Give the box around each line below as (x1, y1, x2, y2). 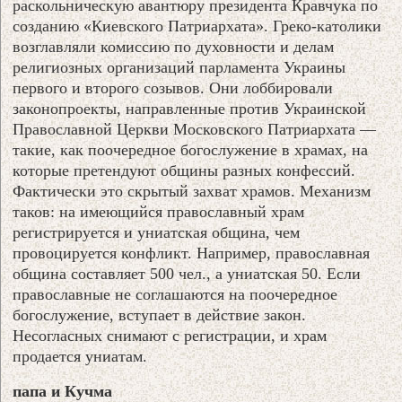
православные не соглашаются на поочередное (13, 284, 338, 303)
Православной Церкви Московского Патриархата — (13, 119, 377, 138)
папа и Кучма (13, 381, 113, 400)
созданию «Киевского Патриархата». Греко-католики (13, 16, 382, 35)
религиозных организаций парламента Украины (13, 57, 346, 76)
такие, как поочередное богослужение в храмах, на (13, 140, 369, 159)
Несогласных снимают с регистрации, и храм (13, 326, 328, 345)
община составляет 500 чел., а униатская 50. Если (13, 264, 362, 283)
